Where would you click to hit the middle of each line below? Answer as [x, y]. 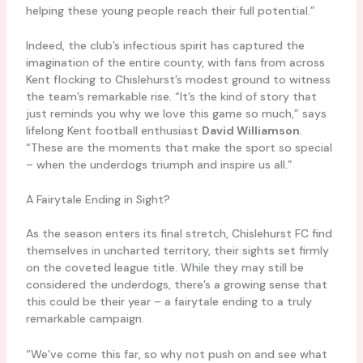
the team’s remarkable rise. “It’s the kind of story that [171, 96]
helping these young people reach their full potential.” [170, 10]
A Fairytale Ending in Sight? [98, 200]
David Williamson [250, 130]
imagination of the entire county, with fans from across [175, 62]
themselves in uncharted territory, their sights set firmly [177, 251]
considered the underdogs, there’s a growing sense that [176, 285]
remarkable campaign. [85, 319]
